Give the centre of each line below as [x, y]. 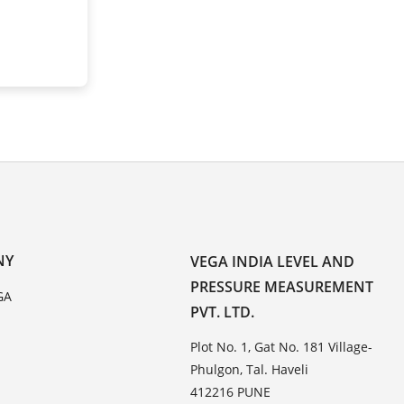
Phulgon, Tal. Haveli [250, 369]
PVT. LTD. [223, 312]
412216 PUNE [231, 391]
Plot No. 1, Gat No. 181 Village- [282, 346]
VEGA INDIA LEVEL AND [273, 261]
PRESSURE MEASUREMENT [282, 286]
